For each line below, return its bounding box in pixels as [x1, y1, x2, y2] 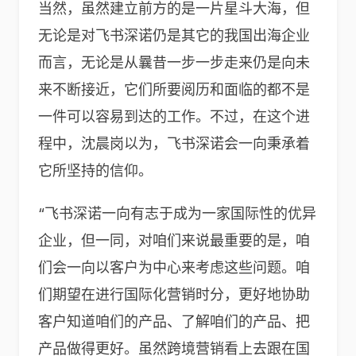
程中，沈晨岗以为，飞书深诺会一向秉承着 [38, 135, 310, 152]
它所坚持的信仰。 [38, 162, 153, 179]
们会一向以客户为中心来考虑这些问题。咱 [38, 259, 310, 276]
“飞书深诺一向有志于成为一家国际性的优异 [38, 205, 316, 222]
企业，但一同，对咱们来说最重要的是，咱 [38, 232, 310, 249]
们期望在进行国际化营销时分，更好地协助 [38, 286, 310, 303]
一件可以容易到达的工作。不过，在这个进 [38, 108, 310, 125]
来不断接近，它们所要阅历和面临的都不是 [38, 81, 310, 98]
